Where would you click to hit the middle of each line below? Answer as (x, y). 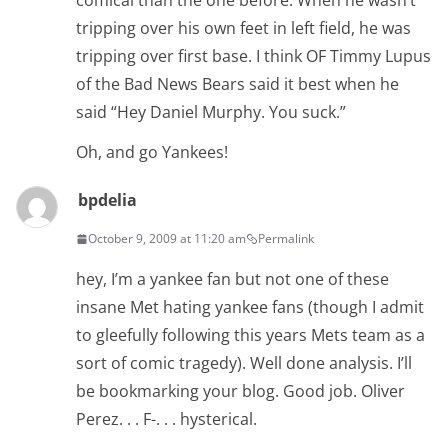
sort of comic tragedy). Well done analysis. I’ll (244, 363)
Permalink (286, 238)
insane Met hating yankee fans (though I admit (250, 307)
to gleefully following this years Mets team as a (250, 335)
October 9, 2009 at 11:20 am (167, 238)
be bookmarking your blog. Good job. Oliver (240, 391)
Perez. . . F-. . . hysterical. (166, 419)
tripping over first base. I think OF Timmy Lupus (253, 56)
